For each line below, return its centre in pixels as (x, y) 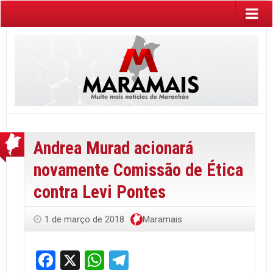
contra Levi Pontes (100, 192)
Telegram (168, 260)
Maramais (162, 219)
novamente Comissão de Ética (138, 170)
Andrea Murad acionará (113, 148)
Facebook (96, 260)
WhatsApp (148, 260)
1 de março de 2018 (84, 219)
